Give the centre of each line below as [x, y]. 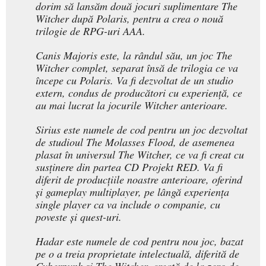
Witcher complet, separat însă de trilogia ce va [137, 68]
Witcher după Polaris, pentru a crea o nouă [129, 19]
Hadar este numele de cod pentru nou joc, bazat [140, 241]
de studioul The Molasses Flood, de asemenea [135, 142]
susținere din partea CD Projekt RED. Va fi [129, 167]
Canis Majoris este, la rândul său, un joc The [134, 56]
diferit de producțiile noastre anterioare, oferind [139, 180]
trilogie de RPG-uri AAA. [91, 31]
